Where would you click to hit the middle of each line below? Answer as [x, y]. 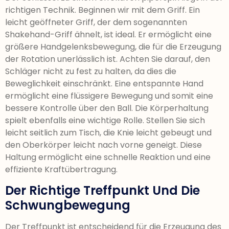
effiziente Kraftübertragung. [61, 169]
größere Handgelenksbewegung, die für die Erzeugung [113, 47]
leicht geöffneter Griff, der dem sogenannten [96, 22]
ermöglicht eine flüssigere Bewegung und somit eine [109, 96]
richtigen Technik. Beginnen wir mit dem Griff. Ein [102, 10]
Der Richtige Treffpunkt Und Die [102, 191]
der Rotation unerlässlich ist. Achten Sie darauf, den [108, 59]
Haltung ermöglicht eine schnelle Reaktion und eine [108, 157]
